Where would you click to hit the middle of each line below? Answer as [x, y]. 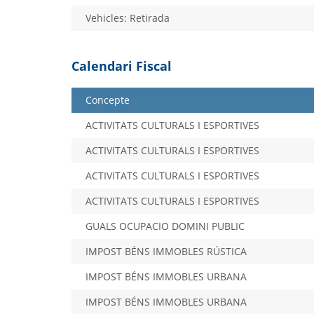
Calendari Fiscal [122, 66]
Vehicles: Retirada [128, 18]
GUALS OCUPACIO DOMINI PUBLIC [165, 226]
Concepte [108, 100]
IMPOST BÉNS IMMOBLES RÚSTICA [166, 251]
